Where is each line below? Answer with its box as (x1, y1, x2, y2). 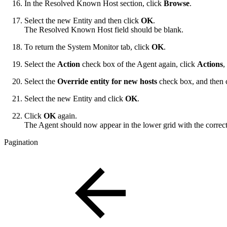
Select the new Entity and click (24, 94, 125, 103)
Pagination (4, 137, 38, 146)
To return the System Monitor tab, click (24, 42, 152, 51)
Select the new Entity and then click (24, 16, 141, 25)
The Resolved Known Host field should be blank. (24, 25, 183, 34)
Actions (197, 59, 223, 68)
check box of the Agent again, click (80, 59, 197, 68)
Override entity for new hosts (57, 77, 157, 86)
